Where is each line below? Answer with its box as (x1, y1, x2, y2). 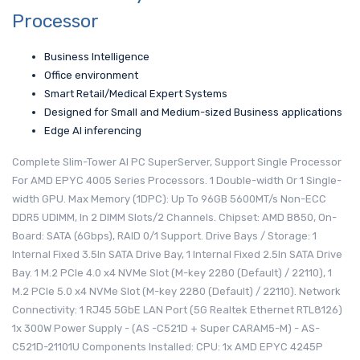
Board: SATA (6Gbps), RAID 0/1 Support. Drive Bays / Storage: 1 (12, 229, 317, 242)
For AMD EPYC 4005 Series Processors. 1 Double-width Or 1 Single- (12, 174, 342, 186)
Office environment (44, 68, 138, 81)
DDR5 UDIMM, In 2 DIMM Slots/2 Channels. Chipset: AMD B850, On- (12, 211, 337, 223)
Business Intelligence (44, 50, 149, 63)
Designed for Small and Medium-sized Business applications (44, 105, 342, 118)
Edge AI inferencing (44, 124, 141, 137)
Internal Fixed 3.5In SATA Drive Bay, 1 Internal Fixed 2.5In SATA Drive (12, 247, 342, 260)
